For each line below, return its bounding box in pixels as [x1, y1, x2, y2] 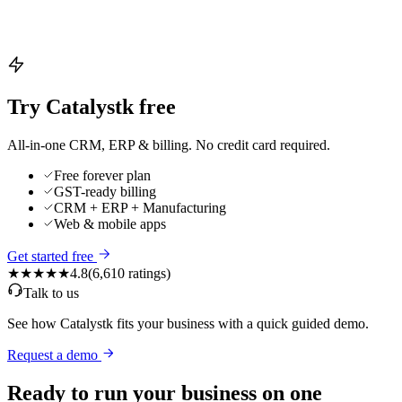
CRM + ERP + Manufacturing [54, 199, 226, 215]
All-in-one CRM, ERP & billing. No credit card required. [7, 136, 330, 153]
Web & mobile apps [54, 215, 166, 232]
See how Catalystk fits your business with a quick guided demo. [7, 315, 369, 331]
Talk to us [23, 284, 79, 301]
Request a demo [7, 346, 101, 363]
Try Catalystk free [7, 94, 176, 118]
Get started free [7, 248, 97, 264]
